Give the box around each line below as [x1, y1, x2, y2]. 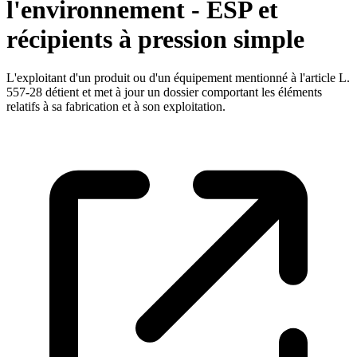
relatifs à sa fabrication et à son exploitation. [6, 100, 226, 114]
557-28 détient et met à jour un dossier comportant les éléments [6, 85, 322, 100]
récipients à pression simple [6, 24, 304, 53]
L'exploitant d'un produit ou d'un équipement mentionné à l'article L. [6, 71, 350, 85]
